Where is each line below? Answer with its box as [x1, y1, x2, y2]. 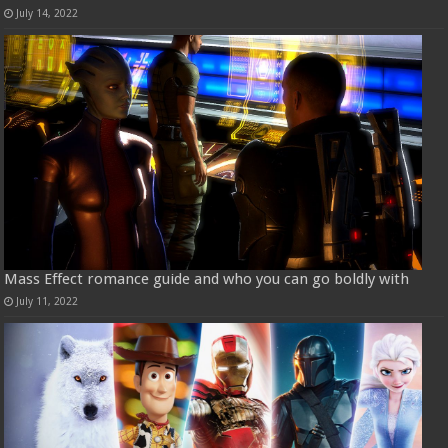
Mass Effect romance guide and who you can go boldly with [4, 269, 410, 288]
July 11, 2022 [16, 294, 79, 307]
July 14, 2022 [16, 7, 79, 20]
